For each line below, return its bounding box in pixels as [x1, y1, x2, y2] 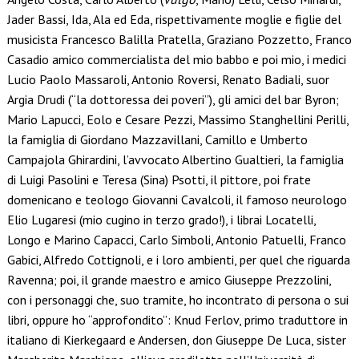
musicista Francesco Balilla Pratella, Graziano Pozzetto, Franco [6, 31, 352, 48]
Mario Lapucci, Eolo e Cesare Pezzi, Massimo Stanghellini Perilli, [6, 111, 349, 128]
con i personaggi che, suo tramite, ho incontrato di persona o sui [6, 292, 349, 309]
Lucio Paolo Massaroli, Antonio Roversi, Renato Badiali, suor [6, 71, 329, 88]
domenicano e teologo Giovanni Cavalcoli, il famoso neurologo [6, 192, 347, 208]
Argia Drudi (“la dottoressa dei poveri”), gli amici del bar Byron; [6, 91, 339, 108]
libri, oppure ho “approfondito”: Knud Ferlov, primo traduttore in [6, 312, 348, 329]
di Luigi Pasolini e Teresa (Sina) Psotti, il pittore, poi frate [6, 171, 311, 188]
